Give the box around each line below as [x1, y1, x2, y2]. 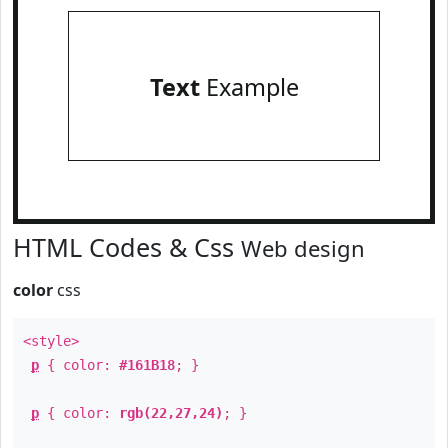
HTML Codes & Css [13, 230, 241, 264]
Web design [241, 233, 365, 263]
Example [199, 71, 299, 103]
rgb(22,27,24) [119, 405, 223, 421]
